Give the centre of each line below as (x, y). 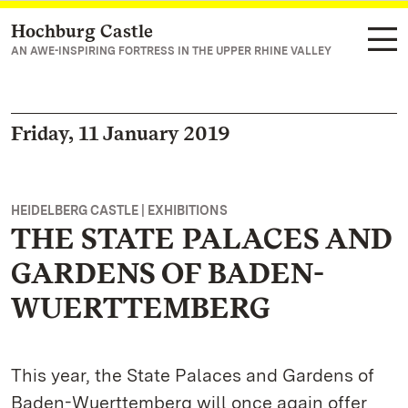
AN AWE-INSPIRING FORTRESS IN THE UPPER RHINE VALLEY (171, 51)
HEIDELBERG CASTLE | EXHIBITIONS (119, 210)
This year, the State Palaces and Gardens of (193, 375)
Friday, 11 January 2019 (121, 133)
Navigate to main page (110, 32)
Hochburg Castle (82, 31)
